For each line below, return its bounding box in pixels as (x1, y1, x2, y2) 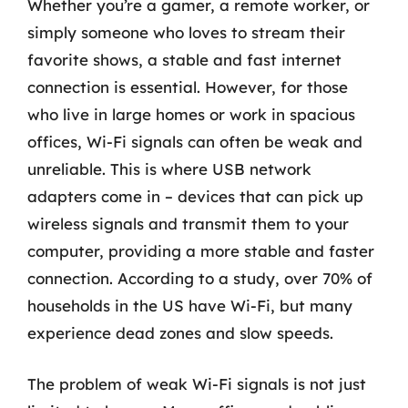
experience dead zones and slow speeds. (27, 323, 333, 342)
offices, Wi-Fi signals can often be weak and (27, 132, 362, 151)
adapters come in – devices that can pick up (27, 187, 363, 206)
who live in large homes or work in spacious (27, 105, 355, 124)
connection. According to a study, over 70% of (27, 269, 372, 288)
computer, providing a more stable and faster (27, 241, 374, 260)
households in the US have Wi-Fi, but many (27, 296, 352, 315)
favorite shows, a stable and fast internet (27, 50, 342, 69)
